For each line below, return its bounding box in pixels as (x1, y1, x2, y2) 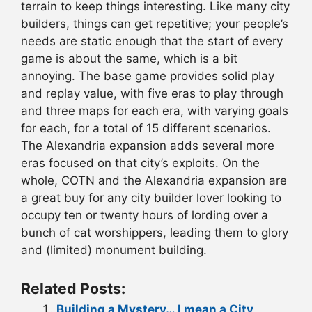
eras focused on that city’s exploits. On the (21, 155, 260, 170)
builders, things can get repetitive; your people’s (21, 16, 288, 31)
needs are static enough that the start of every (21, 33, 283, 48)
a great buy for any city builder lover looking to (21, 190, 281, 205)
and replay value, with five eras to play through (21, 86, 283, 100)
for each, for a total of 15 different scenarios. (21, 120, 271, 135)
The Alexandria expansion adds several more (21, 138, 274, 153)
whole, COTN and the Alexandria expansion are (21, 173, 287, 187)
